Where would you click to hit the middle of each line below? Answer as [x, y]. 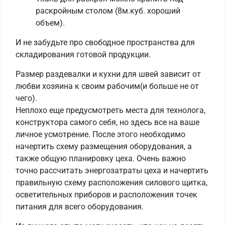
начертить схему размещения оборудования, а [104, 147]
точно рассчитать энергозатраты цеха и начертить [112, 171]
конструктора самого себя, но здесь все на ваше [107, 123]
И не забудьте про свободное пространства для [105, 43]
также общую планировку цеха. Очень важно [101, 159]
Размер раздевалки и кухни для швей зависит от [108, 74]
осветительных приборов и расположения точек [106, 195]
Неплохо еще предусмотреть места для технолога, [110, 110]
